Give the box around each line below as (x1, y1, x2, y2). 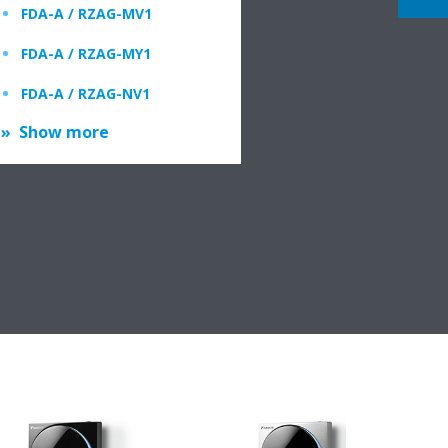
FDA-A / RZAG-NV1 (21, 84, 150, 103)
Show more (19, 121, 109, 143)
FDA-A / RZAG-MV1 (21, 4, 152, 23)
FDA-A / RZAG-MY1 (21, 44, 151, 63)
